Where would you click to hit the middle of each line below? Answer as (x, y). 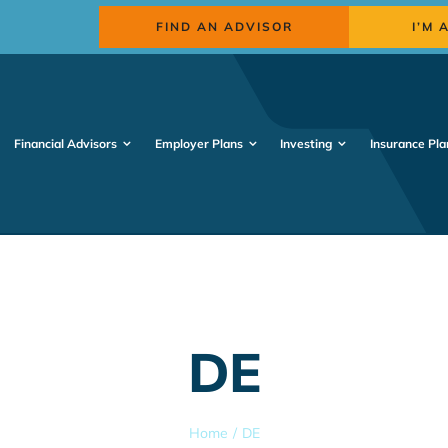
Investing (306, 144)
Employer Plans (198, 144)
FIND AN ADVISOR (224, 27)
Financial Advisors (66, 144)
